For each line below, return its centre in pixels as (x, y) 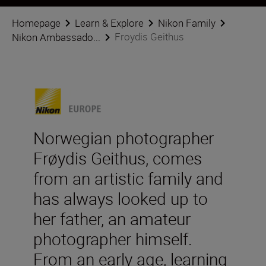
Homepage (36, 23)
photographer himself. (113, 239)
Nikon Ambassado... (56, 37)
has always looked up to (121, 199)
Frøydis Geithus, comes (118, 158)
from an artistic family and (128, 178)
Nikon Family (187, 23)
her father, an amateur (112, 219)
